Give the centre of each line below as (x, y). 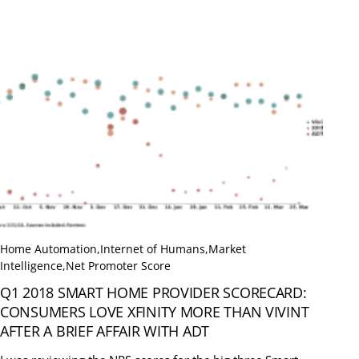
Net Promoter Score (118, 266)
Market (227, 249)
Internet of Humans (153, 249)
